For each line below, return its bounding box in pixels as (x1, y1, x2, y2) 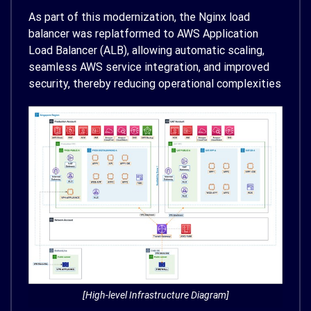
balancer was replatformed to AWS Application (28, 26, 258, 40)
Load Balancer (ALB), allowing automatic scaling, (28, 43, 264, 57)
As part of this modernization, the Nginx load (28, 10, 250, 24)
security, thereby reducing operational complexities (28, 76, 281, 90)
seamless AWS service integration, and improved (28, 60, 269, 74)
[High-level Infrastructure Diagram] (82, 289, 229, 302)
